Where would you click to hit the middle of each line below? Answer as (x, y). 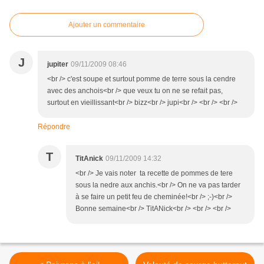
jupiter (58, 65)
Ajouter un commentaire (107, 25)
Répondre (54, 127)
